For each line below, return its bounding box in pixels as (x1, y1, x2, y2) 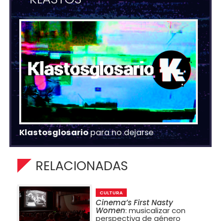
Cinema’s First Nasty (96, 197, 174, 208)
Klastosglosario (19, 126, 89, 138)
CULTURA (100, 189, 123, 196)
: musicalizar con (125, 205, 186, 216)
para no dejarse (88, 126, 154, 138)
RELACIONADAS (36, 156, 128, 175)
